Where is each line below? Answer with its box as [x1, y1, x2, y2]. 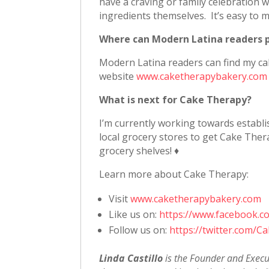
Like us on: [109, 207, 160, 221]
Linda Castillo [99, 251, 163, 265]
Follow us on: [109, 223, 170, 237]
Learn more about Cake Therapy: [99, 167, 249, 181]
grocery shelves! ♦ [99, 144, 180, 157]
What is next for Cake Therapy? [99, 92, 252, 106]
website [99, 69, 137, 83]
